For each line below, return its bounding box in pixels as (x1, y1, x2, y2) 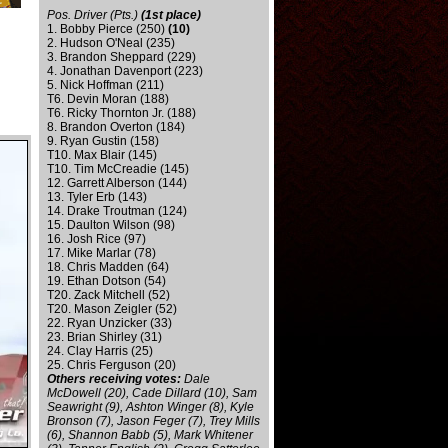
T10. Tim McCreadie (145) (47, 162, 189, 176)
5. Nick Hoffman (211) (47, 78, 164, 92)
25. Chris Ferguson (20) (47, 358, 176, 372)
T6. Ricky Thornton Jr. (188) (47, 106, 196, 120)
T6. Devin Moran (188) (47, 92, 169, 106)
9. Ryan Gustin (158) (47, 134, 159, 148)
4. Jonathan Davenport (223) (47, 64, 203, 78)
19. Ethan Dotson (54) (47, 274, 166, 288)
